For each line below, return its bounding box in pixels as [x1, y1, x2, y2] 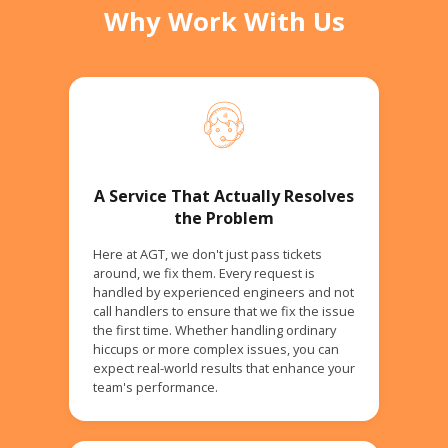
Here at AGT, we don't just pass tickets [92, 244, 322, 263]
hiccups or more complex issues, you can [92, 339, 339, 358]
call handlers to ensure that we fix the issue [92, 301, 355, 320]
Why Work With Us [103, 3, 345, 39]
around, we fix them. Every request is [92, 263, 315, 282]
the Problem [174, 206, 274, 229]
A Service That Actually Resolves [94, 184, 354, 207]
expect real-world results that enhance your [92, 358, 355, 377]
